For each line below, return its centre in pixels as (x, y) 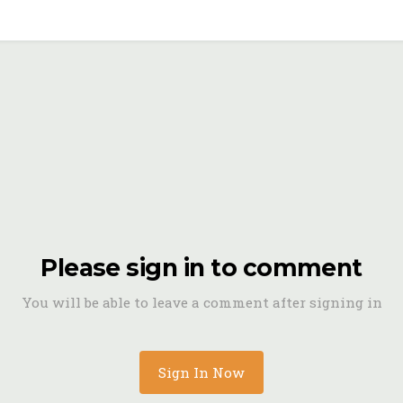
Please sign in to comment (201, 268)
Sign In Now (201, 372)
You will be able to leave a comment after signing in (201, 302)
